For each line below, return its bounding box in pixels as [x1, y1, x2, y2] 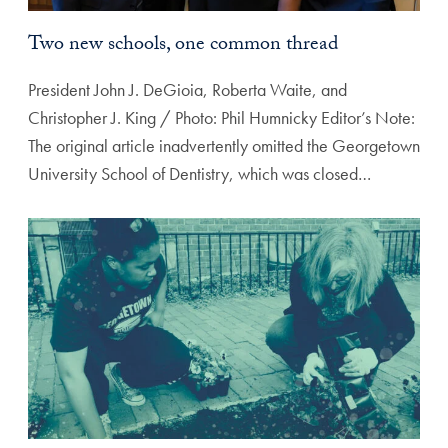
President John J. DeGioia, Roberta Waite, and [28, 78, 347, 102]
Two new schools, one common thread [28, 29, 338, 64]
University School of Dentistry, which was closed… [28, 162, 371, 186]
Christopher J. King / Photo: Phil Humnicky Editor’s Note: [28, 106, 415, 130]
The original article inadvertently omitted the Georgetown [28, 134, 420, 158]
